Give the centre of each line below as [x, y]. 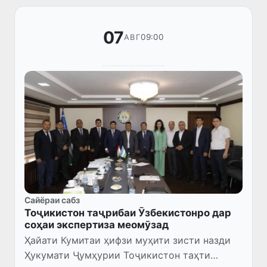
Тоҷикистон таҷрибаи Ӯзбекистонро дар [128, 213]
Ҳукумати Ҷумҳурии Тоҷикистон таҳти [117, 255]
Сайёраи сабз [52, 200]
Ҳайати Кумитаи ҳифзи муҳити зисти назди [128, 240]
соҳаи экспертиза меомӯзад [97, 225]
